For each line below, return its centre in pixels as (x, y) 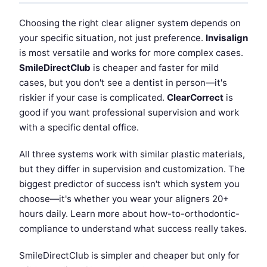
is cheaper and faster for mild (155, 68)
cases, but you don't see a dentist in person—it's (123, 83)
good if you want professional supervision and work (129, 113)
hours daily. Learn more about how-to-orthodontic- (129, 214)
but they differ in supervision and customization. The (132, 169)
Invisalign (227, 38)
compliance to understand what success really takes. (133, 229)
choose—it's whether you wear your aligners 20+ (124, 199)
